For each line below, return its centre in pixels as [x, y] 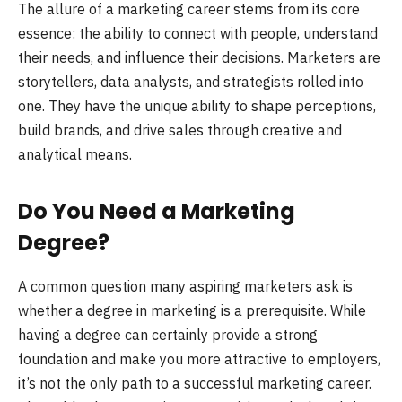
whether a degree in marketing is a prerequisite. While [192, 311]
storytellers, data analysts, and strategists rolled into [191, 81]
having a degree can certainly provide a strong [168, 335]
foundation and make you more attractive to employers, [199, 359]
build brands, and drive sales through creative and [180, 130]
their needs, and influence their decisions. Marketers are [199, 57]
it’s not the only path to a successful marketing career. [195, 384]
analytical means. [75, 154]
